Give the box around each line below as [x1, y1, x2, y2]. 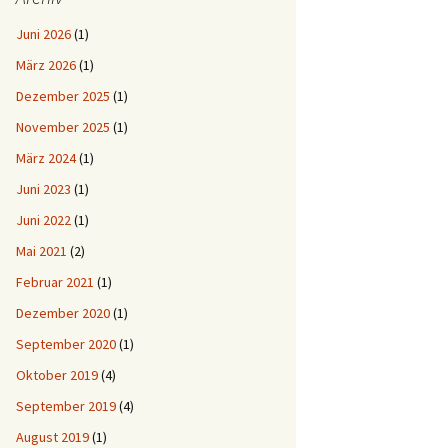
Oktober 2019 [16, 366, 98, 384]
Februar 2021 [16, 273, 94, 291]
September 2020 [16, 335, 116, 353]
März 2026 [16, 56, 76, 74]
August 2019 [16, 428, 89, 446]
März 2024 [16, 149, 76, 167]
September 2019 [16, 397, 116, 415]
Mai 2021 [16, 242, 67, 260]
